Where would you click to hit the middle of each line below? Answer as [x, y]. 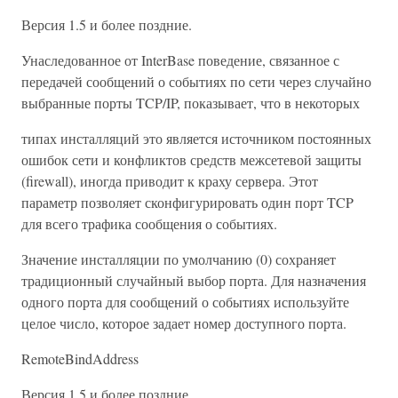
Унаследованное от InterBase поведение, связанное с [180, 60]
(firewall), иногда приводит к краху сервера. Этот [170, 181]
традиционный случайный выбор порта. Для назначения [194, 280]
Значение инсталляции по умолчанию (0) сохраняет [179, 259]
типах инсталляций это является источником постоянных [196, 138]
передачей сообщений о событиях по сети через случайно [196, 81]
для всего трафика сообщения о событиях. [149, 223]
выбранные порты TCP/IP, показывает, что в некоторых [191, 103]
